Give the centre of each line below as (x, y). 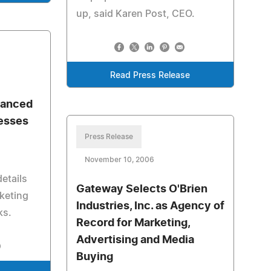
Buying (94, 257)
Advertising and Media (135, 240)
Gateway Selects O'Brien (142, 189)
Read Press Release (150, 76)
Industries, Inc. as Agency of (150, 206)
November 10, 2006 (119, 160)
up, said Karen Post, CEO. (135, 14)
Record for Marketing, (133, 223)
